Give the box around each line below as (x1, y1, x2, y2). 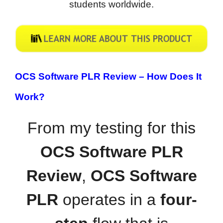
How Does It (147, 71, 202, 82)
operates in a (58, 191, 160, 209)
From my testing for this (27, 119, 196, 137)
